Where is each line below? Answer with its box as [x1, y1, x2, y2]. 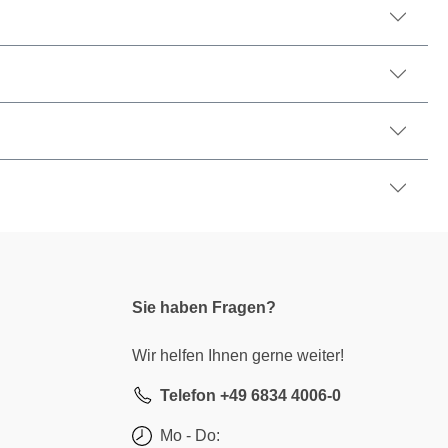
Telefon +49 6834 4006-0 [160, 387, 341, 405]
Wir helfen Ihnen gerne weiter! [132, 347, 344, 365]
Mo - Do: [160, 427, 220, 445]
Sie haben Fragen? [132, 299, 276, 317]
